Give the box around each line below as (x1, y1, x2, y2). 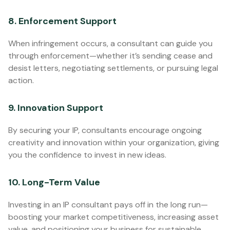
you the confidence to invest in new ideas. (8, 149, 166, 160)
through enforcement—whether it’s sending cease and (8, 50, 213, 61)
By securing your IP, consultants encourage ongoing (8, 125, 202, 136)
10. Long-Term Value (8, 176, 100, 188)
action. (8, 75, 34, 86)
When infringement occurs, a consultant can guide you (8, 38, 213, 49)
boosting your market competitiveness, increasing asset (8, 212, 219, 222)
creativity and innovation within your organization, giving (8, 137, 219, 148)
